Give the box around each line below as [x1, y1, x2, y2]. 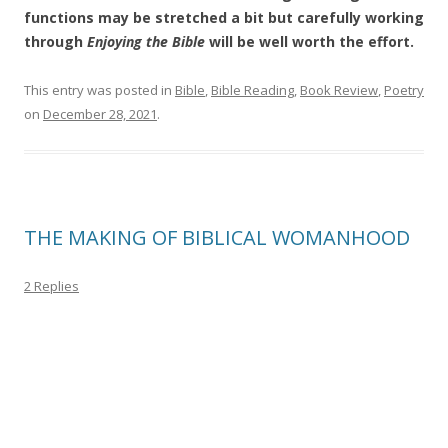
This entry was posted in [24, 81, 175, 99]
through [24, 32, 87, 51]
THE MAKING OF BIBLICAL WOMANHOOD [24, 224, 410, 251]
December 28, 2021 [43, 105, 157, 123]
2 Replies [24, 277, 79, 295]
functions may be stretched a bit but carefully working [24, 8, 424, 27]
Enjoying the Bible [87, 32, 209, 51]
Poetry [384, 81, 424, 99]
